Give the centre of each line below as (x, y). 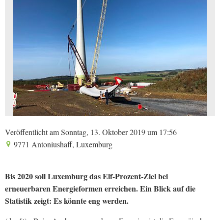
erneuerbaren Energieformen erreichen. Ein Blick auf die (100, 188)
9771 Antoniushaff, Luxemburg (62, 144)
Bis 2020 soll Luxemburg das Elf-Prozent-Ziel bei (86, 176)
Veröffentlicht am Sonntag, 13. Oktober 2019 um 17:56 (91, 132)
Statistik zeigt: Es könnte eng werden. (67, 201)
